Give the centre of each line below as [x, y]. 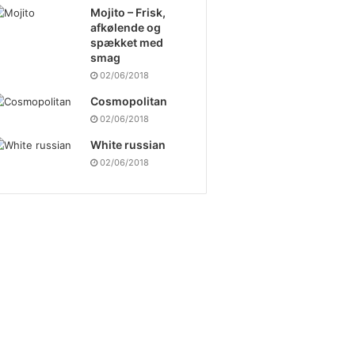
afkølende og [125, 27]
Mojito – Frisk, [128, 12]
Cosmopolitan [128, 101]
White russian [128, 144]
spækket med [126, 42]
